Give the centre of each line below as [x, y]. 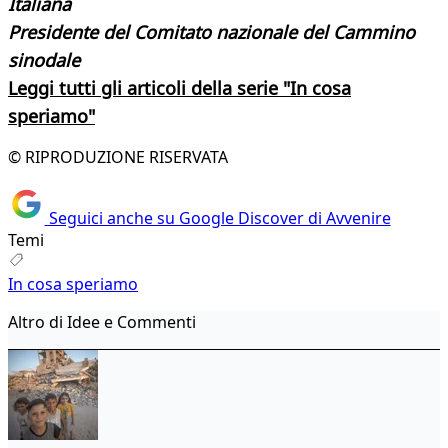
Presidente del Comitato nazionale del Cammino [211, 32]
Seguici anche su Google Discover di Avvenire [217, 217]
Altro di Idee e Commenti [102, 321]
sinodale [44, 60]
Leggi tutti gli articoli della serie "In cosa [179, 88]
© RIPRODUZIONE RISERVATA [118, 157]
